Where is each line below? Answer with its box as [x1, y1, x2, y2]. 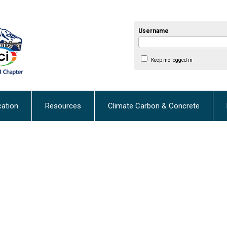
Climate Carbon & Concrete [108, 101, 200, 111]
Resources [45, 101, 81, 111]
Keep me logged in [150, 57, 193, 63]
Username [138, 27, 169, 34]
